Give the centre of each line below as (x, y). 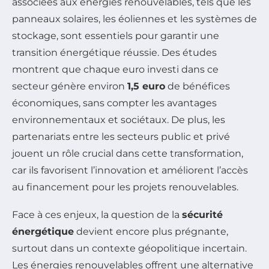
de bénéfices (198, 86)
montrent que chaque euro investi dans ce (115, 70)
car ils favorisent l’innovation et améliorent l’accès (130, 171)
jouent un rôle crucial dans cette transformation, (128, 154)
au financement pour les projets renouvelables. (125, 187)
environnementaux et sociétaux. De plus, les (119, 120)
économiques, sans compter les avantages (114, 103)
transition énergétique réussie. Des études (114, 53)
